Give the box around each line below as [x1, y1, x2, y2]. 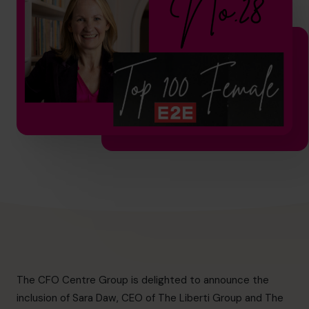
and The [242, 290, 283, 305]
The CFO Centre [17, 272, 96, 287]
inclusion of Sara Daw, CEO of [17, 290, 158, 305]
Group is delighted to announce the [96, 272, 269, 287]
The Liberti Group [158, 290, 242, 305]
